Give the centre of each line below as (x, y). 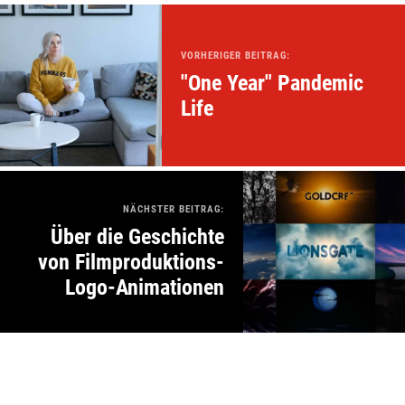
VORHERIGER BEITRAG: (235, 56)
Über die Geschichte (137, 237)
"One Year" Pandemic (272, 84)
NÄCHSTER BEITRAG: (174, 210)
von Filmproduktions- (131, 263)
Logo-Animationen (145, 288)
